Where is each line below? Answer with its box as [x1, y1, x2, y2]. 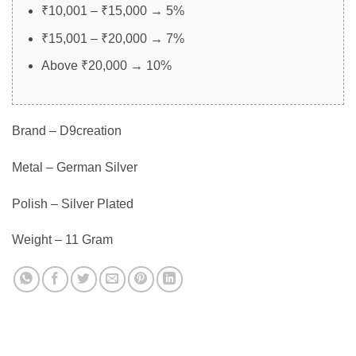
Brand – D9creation [12, 124, 122, 137]
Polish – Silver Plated [12, 196, 133, 211]
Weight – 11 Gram [12, 233, 113, 247]
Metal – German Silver [12, 160, 137, 174]
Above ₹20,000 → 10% [41, 59, 172, 73]
